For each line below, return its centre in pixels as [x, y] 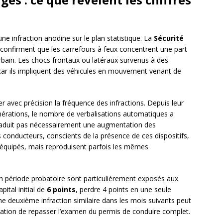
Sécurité [169, 38]
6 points [61, 190]
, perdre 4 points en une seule [123, 190]
